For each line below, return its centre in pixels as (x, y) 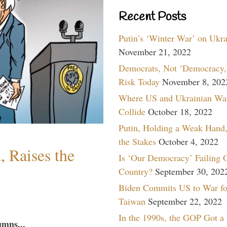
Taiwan (132, 201)
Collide (132, 111)
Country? (136, 171)
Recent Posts (152, 17)
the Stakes (137, 141)
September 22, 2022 (185, 201)
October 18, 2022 (180, 111)
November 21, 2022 (155, 51)
